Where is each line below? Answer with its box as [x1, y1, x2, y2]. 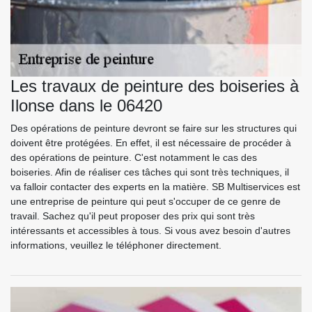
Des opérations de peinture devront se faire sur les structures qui [10, 123, 297, 134]
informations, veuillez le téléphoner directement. [10, 240, 221, 251]
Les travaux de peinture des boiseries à [10, 77, 299, 96]
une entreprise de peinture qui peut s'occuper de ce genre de [10, 196, 281, 208]
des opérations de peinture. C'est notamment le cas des [10, 152, 257, 164]
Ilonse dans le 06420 [10, 96, 162, 116]
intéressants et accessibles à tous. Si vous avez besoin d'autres [10, 225, 290, 237]
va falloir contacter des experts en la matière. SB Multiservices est [10, 181, 300, 193]
